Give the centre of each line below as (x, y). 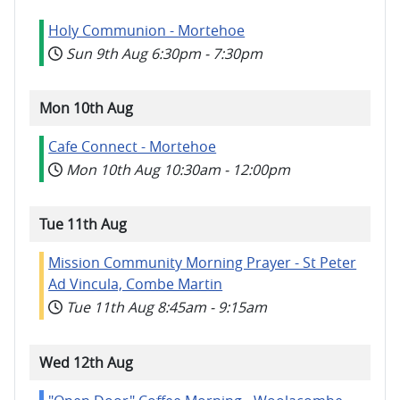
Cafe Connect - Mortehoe (133, 146)
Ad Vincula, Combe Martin (136, 284)
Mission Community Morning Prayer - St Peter (203, 263)
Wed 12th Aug (87, 362)
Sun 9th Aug (107, 53)
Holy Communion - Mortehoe (147, 30)
